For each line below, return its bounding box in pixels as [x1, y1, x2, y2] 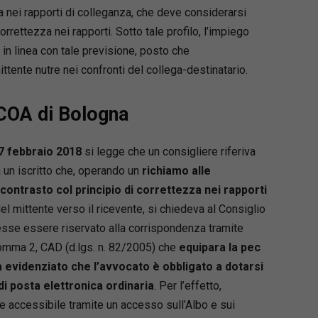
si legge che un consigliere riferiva [81, 144, 256, 158]
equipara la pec [178, 240, 261, 254]
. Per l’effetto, [153, 278, 221, 292]
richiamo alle [141, 163, 211, 177]
